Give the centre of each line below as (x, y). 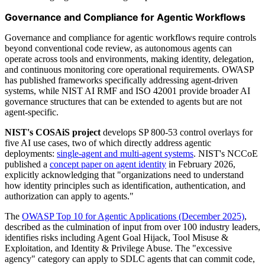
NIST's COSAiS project (53, 132)
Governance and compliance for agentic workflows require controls (130, 37)
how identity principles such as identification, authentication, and (125, 185)
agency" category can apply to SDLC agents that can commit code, (130, 258)
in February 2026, (201, 164)
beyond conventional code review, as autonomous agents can (118, 48)
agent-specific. (32, 112)
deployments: (31, 153)
